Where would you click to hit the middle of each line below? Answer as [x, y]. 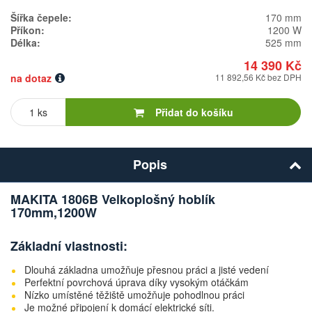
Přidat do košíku [194, 112]
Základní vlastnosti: [69, 246]
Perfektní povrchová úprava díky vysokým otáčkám [136, 282]
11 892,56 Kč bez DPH [258, 77]
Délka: [25, 42]
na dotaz [31, 78]
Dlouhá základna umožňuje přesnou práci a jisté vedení [147, 270]
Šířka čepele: [41, 17]
